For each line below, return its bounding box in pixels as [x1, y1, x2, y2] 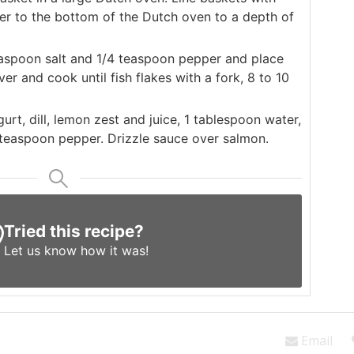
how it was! [76, 243, 149, 259]
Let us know [3, 243, 77, 259]
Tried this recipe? [3, 221, 144, 242]
